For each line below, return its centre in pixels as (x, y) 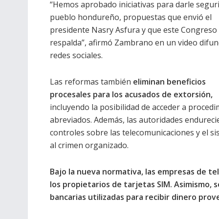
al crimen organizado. (89, 145)
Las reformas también (91, 81)
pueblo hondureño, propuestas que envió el (131, 17)
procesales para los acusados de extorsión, (131, 94)
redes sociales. (76, 55)
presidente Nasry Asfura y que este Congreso (133, 30)
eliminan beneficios (169, 81)
